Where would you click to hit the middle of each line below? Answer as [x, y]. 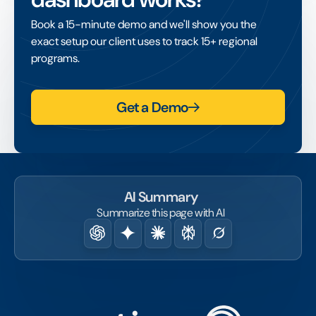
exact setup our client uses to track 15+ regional [144, 41]
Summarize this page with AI [161, 213]
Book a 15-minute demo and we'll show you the [144, 24]
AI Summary [161, 197]
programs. [55, 58]
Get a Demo [152, 107]
